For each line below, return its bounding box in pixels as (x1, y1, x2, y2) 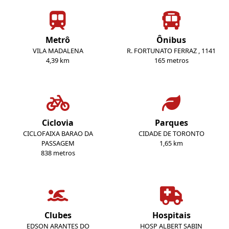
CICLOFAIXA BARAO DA (22, 129, 93, 139)
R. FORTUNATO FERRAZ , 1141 (127, 46, 216, 56)
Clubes (44, 210, 72, 221)
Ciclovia (42, 117, 74, 129)
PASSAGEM (41, 139, 75, 148)
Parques (154, 117, 188, 129)
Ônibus (156, 34, 186, 46)
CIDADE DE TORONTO (138, 129, 204, 139)
